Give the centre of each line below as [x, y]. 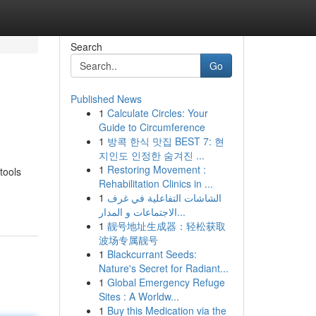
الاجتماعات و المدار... [181, 212]
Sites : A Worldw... [139, 296]
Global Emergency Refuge [166, 282]
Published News [106, 99]
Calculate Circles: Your [157, 113]
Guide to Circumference [152, 127]
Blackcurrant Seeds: [152, 254]
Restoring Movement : [156, 169]
